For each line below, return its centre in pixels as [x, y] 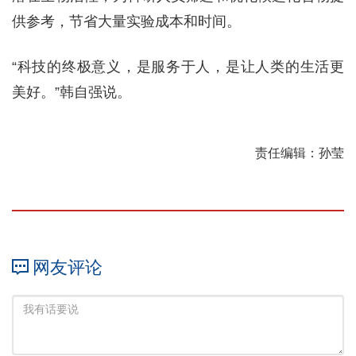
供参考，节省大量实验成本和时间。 [126, 22]
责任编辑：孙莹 [300, 153]
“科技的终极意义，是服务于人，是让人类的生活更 [178, 67]
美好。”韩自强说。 [72, 93]
